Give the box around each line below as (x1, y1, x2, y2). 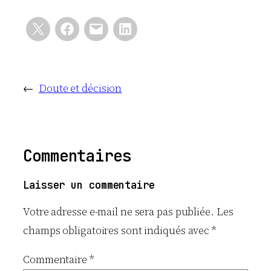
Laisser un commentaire (23, 178, 155, 192)
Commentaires (23, 146, 131, 166)
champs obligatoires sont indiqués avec (23, 223, 212, 238)
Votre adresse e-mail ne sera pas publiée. (23, 204, 214, 219)
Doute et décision (38, 81, 122, 96)
